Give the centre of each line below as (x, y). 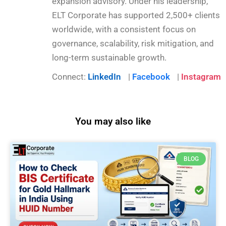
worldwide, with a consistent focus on (124, 29)
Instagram (201, 76)
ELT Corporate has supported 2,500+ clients (136, 15)
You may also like (113, 121)
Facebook (151, 76)
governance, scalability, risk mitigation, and (133, 43)
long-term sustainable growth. (109, 57)
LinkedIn (104, 76)
